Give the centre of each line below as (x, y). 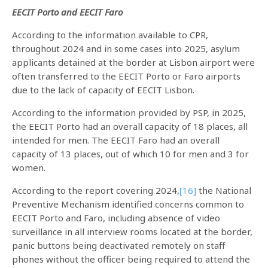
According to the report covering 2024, (96, 190)
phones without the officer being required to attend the (131, 259)
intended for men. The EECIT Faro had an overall (116, 140)
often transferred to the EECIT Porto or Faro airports (126, 76)
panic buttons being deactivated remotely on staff (118, 245)
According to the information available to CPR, (110, 34)
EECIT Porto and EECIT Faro (67, 12)
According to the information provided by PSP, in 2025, (129, 112)
